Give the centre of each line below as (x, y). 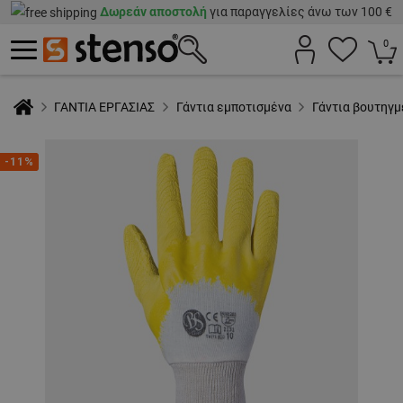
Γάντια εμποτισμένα (233, 107)
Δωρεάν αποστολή (153, 12)
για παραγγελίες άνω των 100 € (300, 12)
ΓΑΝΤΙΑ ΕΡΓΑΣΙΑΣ (105, 107)
